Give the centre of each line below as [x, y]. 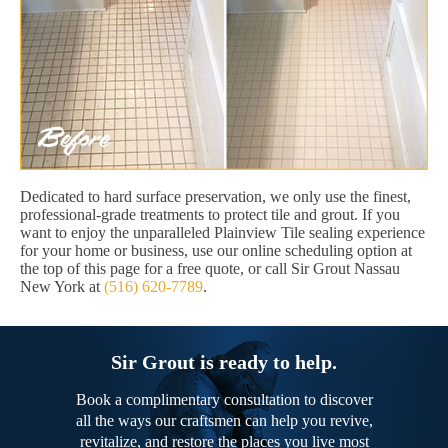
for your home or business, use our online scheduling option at [216, 251]
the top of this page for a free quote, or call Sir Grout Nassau [210, 269]
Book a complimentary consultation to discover [224, 400]
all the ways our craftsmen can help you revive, [224, 421]
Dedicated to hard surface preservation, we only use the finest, [215, 197]
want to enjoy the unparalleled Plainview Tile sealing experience [222, 233]
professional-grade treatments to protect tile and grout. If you [210, 215]
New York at [62, 287]
